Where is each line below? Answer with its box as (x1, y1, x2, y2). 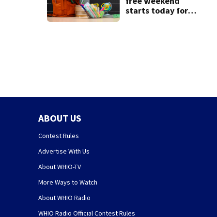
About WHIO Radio (38, 193, 91, 202)
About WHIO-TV (38, 162, 81, 171)
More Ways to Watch (38, 177, 97, 186)
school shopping (125, 14, 188, 26)
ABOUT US (38, 111, 81, 124)
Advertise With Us (38, 146, 90, 155)
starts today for (125, 4, 188, 16)
